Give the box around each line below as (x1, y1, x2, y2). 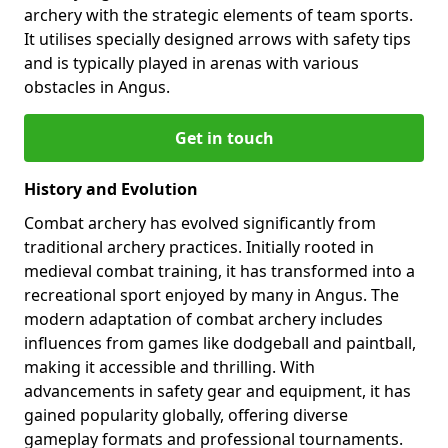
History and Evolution (24, 177, 198, 200)
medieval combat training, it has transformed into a (24, 259, 415, 282)
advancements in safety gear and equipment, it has (24, 379, 411, 402)
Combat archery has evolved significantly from (24, 211, 376, 234)
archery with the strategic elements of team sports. (24, 3, 413, 26)
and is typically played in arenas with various (24, 51, 359, 74)
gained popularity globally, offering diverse (24, 403, 348, 426)
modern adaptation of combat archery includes (24, 307, 383, 330)
